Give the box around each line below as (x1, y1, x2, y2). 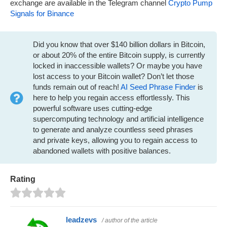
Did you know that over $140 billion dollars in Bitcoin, (33, 40, 205, 49)
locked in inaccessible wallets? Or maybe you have (33, 61, 202, 70)
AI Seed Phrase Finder (121, 83, 196, 92)
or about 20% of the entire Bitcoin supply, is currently (33, 51, 205, 60)
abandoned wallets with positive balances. (33, 146, 171, 156)
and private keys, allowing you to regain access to (33, 136, 197, 145)
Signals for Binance (10, 9, 74, 18)
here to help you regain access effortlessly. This (33, 93, 190, 102)
